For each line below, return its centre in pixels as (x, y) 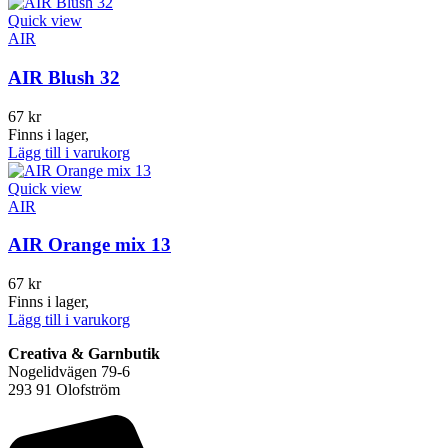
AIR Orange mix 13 (89, 245)
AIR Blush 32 (64, 77)
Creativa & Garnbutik (84, 354)
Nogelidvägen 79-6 (69, 372)
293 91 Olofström (64, 390)
